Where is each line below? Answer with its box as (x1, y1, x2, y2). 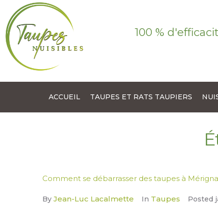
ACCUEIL (49, 92, 80, 102)
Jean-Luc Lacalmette (54, 194, 134, 204)
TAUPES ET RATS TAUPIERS (90, 92, 192, 102)
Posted (188, 195, 215, 204)
